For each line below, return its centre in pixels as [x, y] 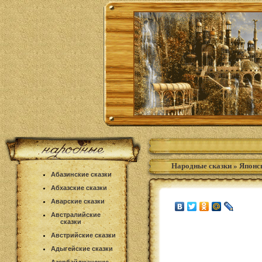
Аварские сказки [78, 201]
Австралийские [76, 215]
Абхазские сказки [79, 188]
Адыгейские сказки [82, 249]
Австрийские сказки [83, 235]
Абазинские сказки [81, 174]
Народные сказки [201, 166]
